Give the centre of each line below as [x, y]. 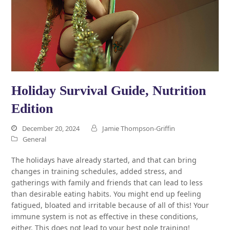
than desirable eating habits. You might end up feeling [107, 194]
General [35, 139]
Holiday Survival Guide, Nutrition [109, 90]
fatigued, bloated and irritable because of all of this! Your [110, 205]
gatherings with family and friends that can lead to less [107, 182]
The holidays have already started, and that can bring [104, 160]
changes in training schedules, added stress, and [97, 171]
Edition [32, 108]
